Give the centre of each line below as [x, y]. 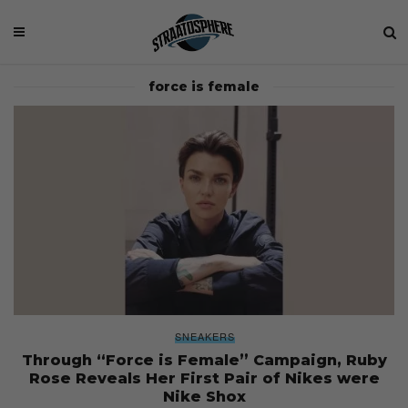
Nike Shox [204, 396]
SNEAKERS [205, 336]
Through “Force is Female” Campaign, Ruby [204, 360]
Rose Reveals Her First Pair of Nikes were [204, 378]
